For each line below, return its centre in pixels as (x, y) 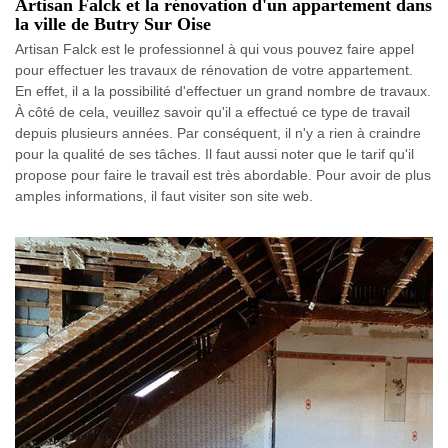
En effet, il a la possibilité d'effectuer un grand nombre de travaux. (223, 90)
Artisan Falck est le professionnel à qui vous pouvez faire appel (214, 48)
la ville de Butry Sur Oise (113, 23)
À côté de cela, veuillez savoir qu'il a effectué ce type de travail (212, 111)
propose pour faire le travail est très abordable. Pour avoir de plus (223, 174)
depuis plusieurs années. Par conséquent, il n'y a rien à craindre (218, 132)
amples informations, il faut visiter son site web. (164, 195)
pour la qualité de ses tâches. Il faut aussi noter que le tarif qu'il (214, 153)
